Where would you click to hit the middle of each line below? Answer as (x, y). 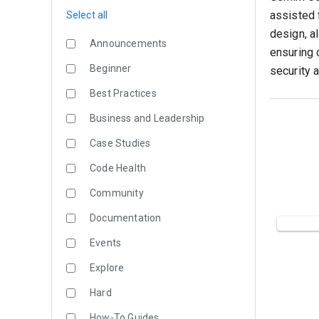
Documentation (126, 218)
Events (106, 243)
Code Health (118, 168)
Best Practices (123, 93)
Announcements (129, 43)
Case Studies (120, 143)
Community (117, 193)
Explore (107, 268)
